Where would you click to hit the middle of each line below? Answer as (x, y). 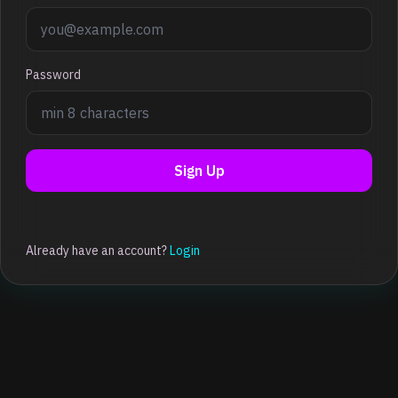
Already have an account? (98, 251)
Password (53, 75)
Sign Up (199, 171)
